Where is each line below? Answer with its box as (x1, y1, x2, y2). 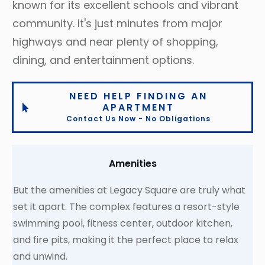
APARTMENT (102, 101, 174, 115)
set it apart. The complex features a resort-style (13, 200, 240, 214)
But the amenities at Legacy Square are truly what (13, 183, 245, 198)
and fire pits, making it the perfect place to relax (13, 233, 238, 247)
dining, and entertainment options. (12, 53, 194, 68)
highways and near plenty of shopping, (12, 34, 218, 50)
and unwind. (13, 250, 67, 264)
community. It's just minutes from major (12, 16, 222, 31)
